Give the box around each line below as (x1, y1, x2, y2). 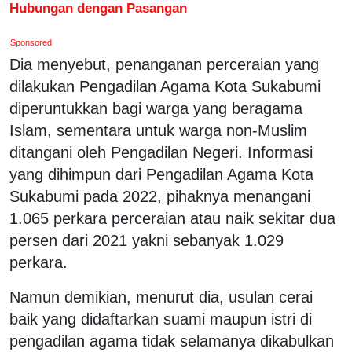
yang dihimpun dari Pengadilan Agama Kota (9, 165, 313, 183)
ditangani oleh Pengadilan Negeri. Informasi (9, 143, 313, 161)
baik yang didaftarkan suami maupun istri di (9, 310, 312, 328)
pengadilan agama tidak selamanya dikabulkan (9, 332, 334, 350)
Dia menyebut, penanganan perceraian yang (9, 55, 319, 73)
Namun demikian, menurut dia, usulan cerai (9, 288, 313, 306)
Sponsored (10, 37, 53, 47)
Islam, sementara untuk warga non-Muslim (9, 121, 307, 139)
